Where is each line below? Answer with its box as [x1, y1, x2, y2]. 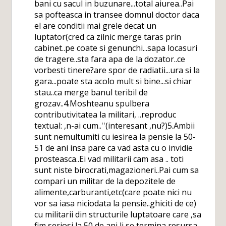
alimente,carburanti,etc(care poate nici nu [34, 187, 192, 198]
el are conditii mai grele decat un [34, 20, 157, 31]
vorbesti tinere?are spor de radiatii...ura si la [34, 65, 200, 76]
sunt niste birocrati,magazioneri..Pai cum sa [34, 164, 199, 176]
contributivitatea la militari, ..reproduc [34, 109, 177, 120]
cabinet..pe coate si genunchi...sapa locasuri [34, 42, 198, 53]
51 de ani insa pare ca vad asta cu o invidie [34, 142, 193, 153]
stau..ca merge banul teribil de [34, 87, 148, 98]
